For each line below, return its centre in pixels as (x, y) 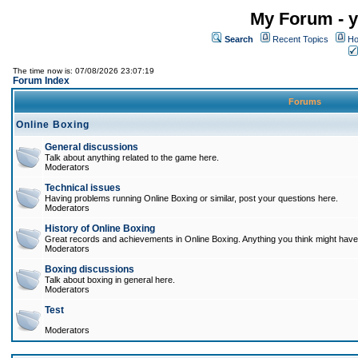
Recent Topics (300, 39)
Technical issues (83, 188)
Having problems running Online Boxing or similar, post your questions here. (191, 198)
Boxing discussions (89, 269)
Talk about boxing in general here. (110, 280)
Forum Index (41, 81)
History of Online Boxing (100, 229)
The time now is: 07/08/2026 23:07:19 (84, 71)
